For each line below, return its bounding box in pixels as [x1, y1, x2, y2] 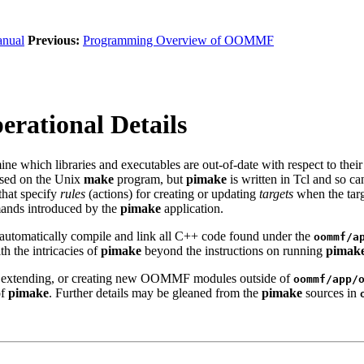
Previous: [28, 33, 80, 47]
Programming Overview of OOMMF [83, 33, 274, 47]
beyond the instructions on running [141, 243, 326, 258]
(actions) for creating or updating [85, 186, 259, 201]
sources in [302, 285, 360, 300]
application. [161, 201, 223, 215]
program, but [114, 171, 186, 186]
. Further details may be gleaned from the [49, 285, 262, 300]
